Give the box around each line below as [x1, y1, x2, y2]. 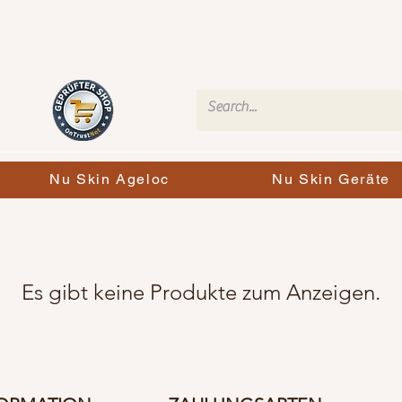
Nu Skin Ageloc [49, 170, 170, 188]
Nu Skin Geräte [272, 170, 390, 188]
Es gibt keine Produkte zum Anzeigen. [22, 279, 380, 306]
